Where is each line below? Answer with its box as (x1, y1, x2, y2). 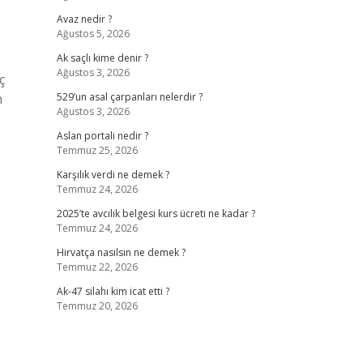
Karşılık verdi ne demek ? (56, 168, 169, 181)
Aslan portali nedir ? (56, 129, 148, 143)
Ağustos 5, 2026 (56, 27, 130, 41)
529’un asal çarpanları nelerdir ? (56, 90, 203, 104)
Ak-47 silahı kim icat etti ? (56, 284, 169, 298)
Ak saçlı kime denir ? (56, 51, 148, 65)
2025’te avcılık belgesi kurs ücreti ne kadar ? (56, 207, 255, 220)
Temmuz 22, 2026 (56, 260, 138, 274)
